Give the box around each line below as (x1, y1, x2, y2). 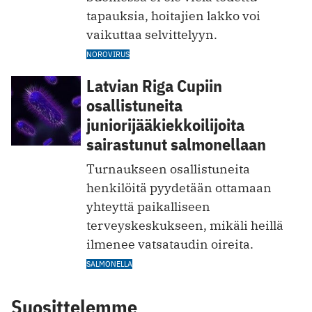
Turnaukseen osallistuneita (86, 160, 250, 177)
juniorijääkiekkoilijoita (86, 113, 244, 136)
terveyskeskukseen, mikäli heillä (86, 217, 283, 233)
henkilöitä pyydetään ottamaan (86, 179, 272, 196)
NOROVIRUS (86, 48, 130, 59)
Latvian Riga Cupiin (86, 74, 222, 97)
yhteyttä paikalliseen (86, 198, 210, 214)
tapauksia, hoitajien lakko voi (86, 7, 260, 24)
